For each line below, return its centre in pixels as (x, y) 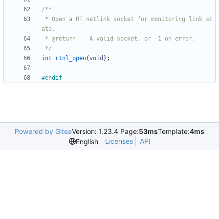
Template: (174, 131)
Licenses (119, 141)
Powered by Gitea (43, 131)
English (87, 141)
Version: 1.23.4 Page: (105, 131)
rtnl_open (71, 58)
